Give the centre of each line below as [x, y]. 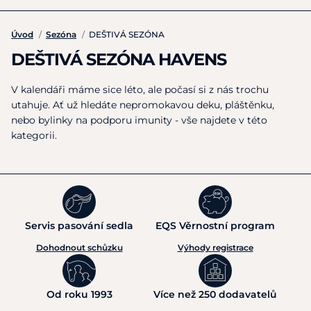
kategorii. [34, 135]
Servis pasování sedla [79, 226]
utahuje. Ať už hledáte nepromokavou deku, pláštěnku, [143, 105]
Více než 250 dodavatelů [215, 294]
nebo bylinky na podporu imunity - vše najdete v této [139, 120]
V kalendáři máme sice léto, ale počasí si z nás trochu [140, 90]
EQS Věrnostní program [215, 226]
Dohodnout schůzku [79, 247]
